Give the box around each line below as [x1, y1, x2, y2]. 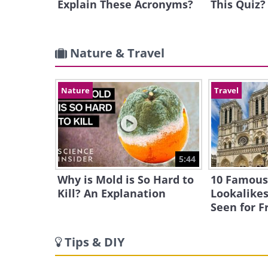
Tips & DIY [65, 234, 124, 250]
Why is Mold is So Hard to [57, 172, 194, 187]
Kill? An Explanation [57, 186, 166, 200]
